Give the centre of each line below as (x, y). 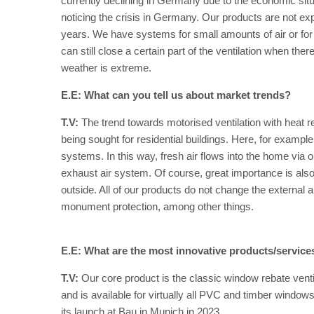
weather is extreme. (106, 68)
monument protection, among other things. (157, 206)
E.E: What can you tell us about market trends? (176, 95)
